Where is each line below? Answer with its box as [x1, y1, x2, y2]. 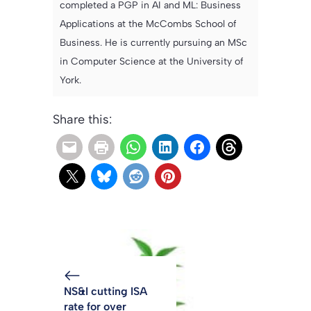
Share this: [53, 111, 112, 127]
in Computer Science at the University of [60, 55, 244, 67]
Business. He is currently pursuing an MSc [60, 36, 247, 49]
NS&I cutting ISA [64, 284, 147, 298]
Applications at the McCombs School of [60, 17, 237, 30]
